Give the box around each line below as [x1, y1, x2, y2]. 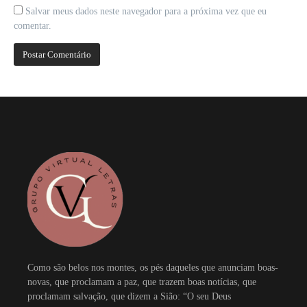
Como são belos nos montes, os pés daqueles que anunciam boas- [27, 262, 278, 273]
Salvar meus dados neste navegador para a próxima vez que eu [25, 6, 267, 17]
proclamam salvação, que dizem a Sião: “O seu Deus [27, 291, 231, 302]
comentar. [14, 21, 51, 32]
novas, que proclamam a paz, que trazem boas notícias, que [27, 277, 256, 288]
